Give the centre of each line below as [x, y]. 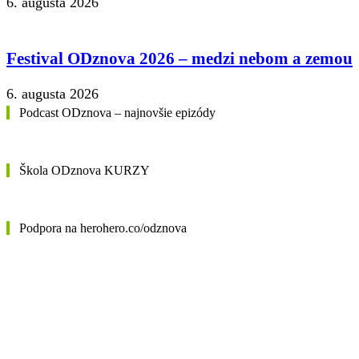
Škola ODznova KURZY [85, 170]
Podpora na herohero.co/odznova [103, 228]
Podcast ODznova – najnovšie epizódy [117, 112]
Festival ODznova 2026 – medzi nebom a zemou [179, 58]
